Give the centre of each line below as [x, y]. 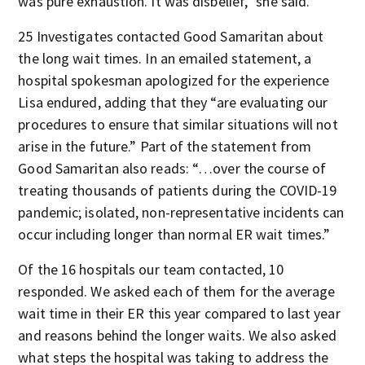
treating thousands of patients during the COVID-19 [178, 190]
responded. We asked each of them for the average [177, 291]
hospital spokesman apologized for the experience [174, 80]
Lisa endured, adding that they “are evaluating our [173, 102]
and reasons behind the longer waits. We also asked [178, 335]
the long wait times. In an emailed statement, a [165, 58]
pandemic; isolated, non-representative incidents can [181, 212]
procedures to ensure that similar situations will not [178, 124]
